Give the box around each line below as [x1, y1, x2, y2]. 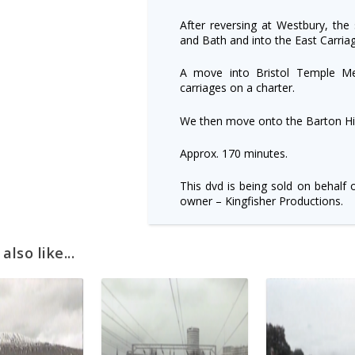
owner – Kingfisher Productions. [179, 193, 343, 209]
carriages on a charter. [179, 80, 295, 96]
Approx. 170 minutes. [179, 145, 288, 161]
